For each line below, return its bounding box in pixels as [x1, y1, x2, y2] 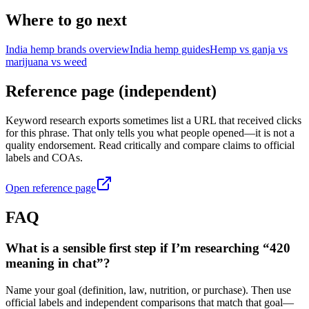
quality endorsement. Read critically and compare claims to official [6, 139, 295, 152]
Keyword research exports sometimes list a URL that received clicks [6, 114, 301, 127]
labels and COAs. [6, 152, 83, 164]
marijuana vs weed [6, 56, 87, 68]
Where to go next [6, 11, 127, 30]
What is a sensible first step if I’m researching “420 [6, 240, 290, 255]
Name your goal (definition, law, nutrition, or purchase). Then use [6, 283, 291, 296]
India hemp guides [130, 43, 210, 56]
